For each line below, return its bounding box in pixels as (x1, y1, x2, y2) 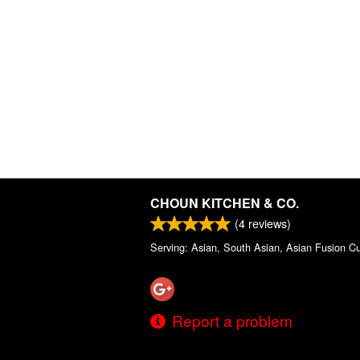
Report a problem (172, 309, 292, 331)
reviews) (245, 215, 291, 232)
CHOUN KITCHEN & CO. (150, 194, 299, 213)
